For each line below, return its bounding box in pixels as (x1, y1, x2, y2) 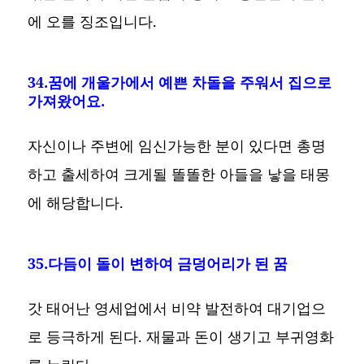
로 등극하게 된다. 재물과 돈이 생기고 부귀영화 (28, 326, 335, 346)
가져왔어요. (28, 90, 106, 110)
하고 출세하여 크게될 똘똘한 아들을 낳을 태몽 (28, 163, 331, 184)
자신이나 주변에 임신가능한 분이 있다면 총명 (28, 135, 327, 155)
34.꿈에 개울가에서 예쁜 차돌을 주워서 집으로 (28, 71, 332, 92)
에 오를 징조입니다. (28, 11, 158, 31)
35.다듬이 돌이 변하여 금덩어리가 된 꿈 (28, 253, 288, 273)
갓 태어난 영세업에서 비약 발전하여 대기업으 (28, 297, 327, 318)
